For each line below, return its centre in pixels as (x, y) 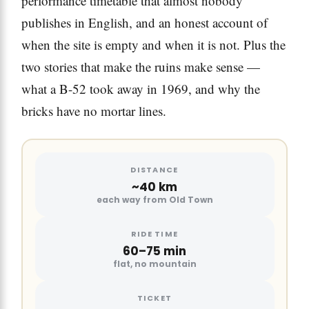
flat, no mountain (154, 263)
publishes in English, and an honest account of (144, 23)
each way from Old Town (154, 199)
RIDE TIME (154, 233)
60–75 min (154, 251)
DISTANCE (154, 169)
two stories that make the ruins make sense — (141, 67)
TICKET (154, 298)
